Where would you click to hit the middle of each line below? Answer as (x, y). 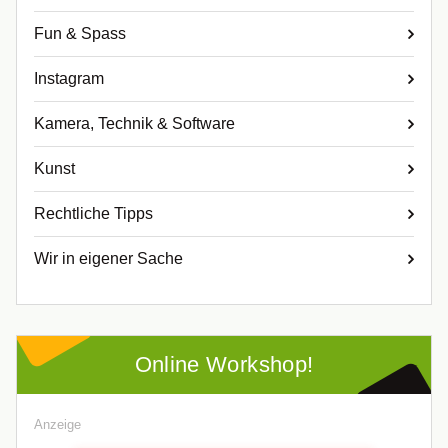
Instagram (69, 79)
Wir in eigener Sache (108, 259)
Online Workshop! (224, 365)
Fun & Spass (80, 34)
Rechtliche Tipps (93, 214)
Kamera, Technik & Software (134, 124)
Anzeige (57, 425)
